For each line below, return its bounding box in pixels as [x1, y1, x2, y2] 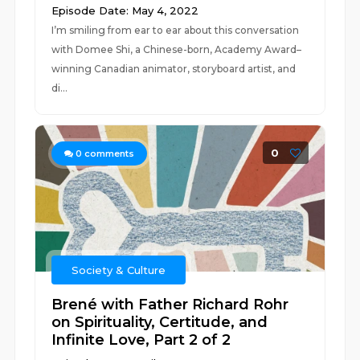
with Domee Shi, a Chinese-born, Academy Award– [51, 43, 302, 55]
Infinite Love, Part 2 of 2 [51, 331, 231, 349]
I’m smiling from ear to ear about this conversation [51, 24, 300, 36]
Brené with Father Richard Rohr [51, 296, 289, 313]
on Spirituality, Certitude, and [51, 313, 268, 331]
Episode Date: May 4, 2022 [51, 4, 199, 17]
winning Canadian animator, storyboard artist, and [51, 63, 297, 75]
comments [82, 148, 135, 159]
